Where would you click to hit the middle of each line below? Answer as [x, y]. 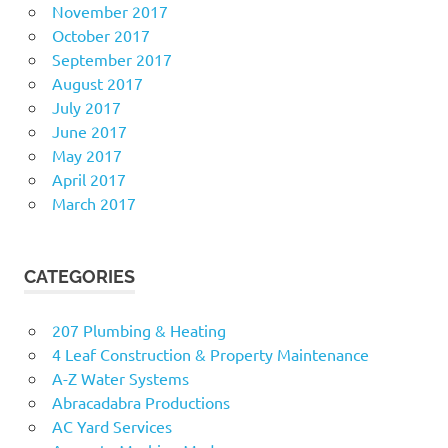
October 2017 [100, 34]
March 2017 [93, 202]
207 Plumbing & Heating [138, 329]
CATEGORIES [79, 276]
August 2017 [97, 82]
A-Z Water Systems [120, 377]
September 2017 [111, 58]
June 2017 [89, 130]
